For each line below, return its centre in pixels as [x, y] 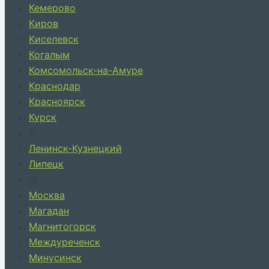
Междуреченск [65, 242]
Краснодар [55, 86]
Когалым [49, 55]
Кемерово [52, 8]
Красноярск [57, 101]
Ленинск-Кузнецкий [75, 148]
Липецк [46, 164]
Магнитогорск [62, 226]
